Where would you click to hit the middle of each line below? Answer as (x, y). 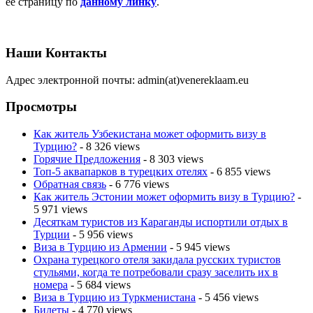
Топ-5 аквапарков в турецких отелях (121, 172)
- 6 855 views (239, 172)
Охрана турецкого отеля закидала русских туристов (157, 260)
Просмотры (41, 107)
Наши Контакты (56, 53)
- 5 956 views (101, 235)
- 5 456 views (227, 298)
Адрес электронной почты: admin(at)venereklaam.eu (127, 80)
